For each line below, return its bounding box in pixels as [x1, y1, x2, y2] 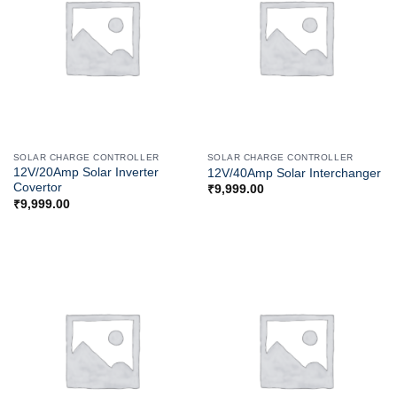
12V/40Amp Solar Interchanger [206, 166, 381, 180]
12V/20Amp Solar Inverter [12, 166, 159, 180]
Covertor [12, 181, 62, 195]
